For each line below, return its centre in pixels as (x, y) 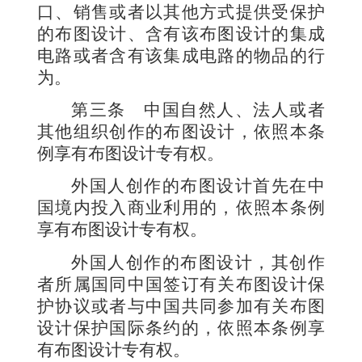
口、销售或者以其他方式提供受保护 (181, 12)
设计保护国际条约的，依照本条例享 (181, 328)
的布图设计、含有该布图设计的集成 (181, 34)
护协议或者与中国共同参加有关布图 (181, 306)
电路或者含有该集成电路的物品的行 (181, 55)
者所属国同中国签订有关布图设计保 (181, 284)
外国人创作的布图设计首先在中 (198, 186)
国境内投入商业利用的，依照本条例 (181, 208)
